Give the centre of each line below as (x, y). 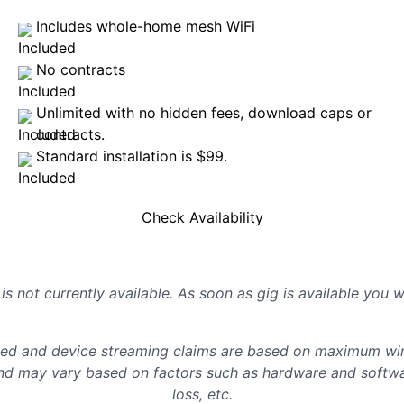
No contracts (81, 69)
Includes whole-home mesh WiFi (146, 26)
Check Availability (202, 217)
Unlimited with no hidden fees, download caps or (204, 113)
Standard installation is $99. (132, 156)
